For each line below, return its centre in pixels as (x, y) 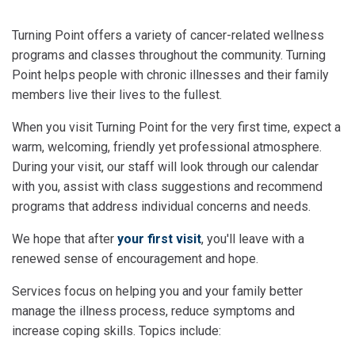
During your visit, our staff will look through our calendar (165, 167)
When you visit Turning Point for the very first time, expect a (176, 127)
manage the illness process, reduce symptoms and (153, 311)
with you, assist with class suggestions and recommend (167, 187)
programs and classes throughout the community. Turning (169, 55)
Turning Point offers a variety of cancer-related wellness (168, 35)
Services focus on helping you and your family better (157, 291)
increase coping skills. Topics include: (116, 331)
